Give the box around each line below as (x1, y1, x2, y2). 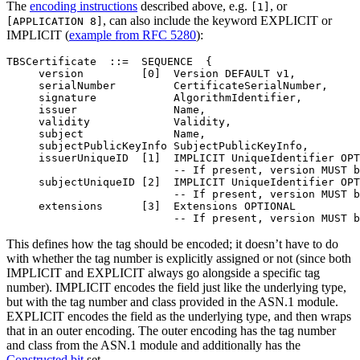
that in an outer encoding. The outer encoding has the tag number (6, 324, 336, 338)
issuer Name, (6, 104, 206, 117)
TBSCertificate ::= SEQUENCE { (6, 55, 212, 68)
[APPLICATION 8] (6, 15, 103, 28)
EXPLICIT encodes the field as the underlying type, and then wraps (6, 309, 351, 324)
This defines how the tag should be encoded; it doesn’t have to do (6, 237, 338, 252)
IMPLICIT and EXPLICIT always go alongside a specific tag (6, 266, 320, 280)
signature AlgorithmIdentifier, (6, 92, 302, 104)
